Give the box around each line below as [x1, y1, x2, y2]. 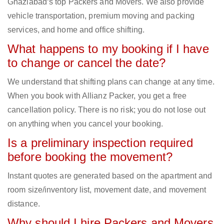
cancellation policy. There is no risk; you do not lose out [7, 105, 205, 114]
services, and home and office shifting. [7, 25, 144, 34]
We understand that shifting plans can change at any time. [7, 77, 214, 86]
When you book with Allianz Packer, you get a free [7, 91, 186, 100]
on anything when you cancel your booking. [7, 119, 163, 128]
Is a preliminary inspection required [7, 136, 193, 150]
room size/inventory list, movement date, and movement [7, 185, 206, 194]
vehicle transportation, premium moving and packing [7, 11, 195, 20]
